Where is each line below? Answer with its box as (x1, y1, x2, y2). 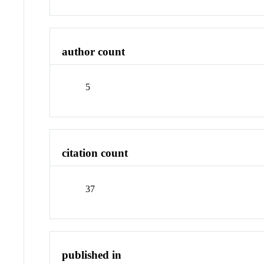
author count (62, 45, 126, 58)
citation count (62, 147, 128, 160)
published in (62, 248, 122, 261)
